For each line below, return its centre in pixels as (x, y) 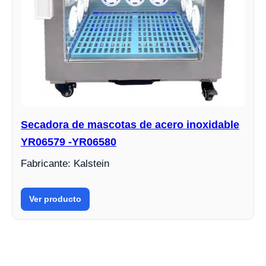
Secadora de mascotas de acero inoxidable (130, 124)
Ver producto (55, 199)
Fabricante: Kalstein (65, 163)
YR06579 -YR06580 (69, 142)
